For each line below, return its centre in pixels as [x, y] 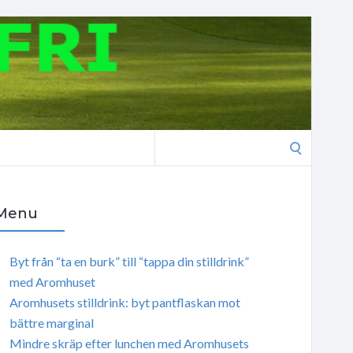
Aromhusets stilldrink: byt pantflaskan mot [124, 302]
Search [172, 139]
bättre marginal [51, 322]
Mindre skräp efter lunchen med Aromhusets [129, 343]
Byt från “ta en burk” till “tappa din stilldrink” [129, 261]
